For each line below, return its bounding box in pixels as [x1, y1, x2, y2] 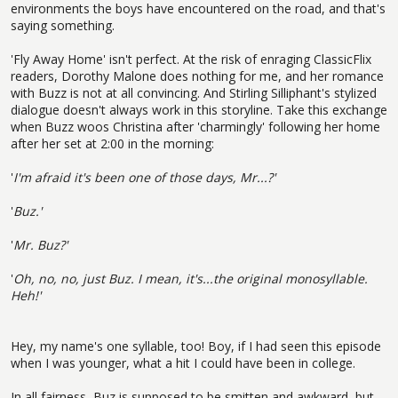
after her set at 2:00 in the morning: [11, 134, 214, 152]
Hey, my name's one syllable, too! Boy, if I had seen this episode [11, 337, 381, 354]
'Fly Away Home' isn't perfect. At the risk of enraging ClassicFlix [11, 50, 371, 68]
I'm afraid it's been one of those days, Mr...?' [13, 168, 275, 186]
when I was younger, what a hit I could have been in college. [11, 354, 355, 371]
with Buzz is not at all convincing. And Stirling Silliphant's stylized [11, 84, 377, 101]
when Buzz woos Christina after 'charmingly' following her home [11, 117, 380, 135]
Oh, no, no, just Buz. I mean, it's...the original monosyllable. [13, 269, 368, 287]
